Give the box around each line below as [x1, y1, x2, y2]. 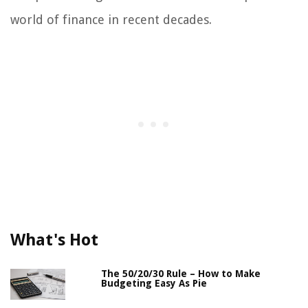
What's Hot [10, 230, 98, 250]
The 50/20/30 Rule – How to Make [101, 267, 261, 279]
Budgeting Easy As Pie [101, 277, 208, 289]
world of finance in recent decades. [10, 12, 212, 27]
